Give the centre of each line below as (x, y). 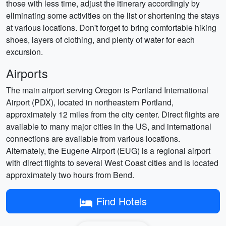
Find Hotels (121, 201)
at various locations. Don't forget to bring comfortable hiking (111, 27)
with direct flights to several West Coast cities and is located (112, 163)
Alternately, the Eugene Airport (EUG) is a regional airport (108, 151)
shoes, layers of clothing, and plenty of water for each (100, 40)
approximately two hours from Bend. (70, 175)
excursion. (24, 52)
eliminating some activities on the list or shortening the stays (113, 15)
